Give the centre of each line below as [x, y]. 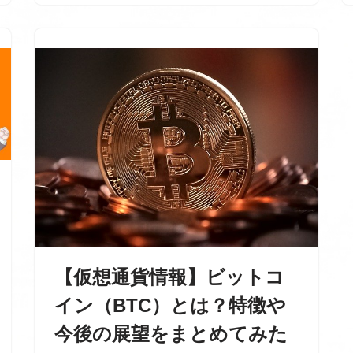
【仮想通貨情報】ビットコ [169, 277]
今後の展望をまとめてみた [171, 333]
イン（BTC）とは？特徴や [170, 305]
